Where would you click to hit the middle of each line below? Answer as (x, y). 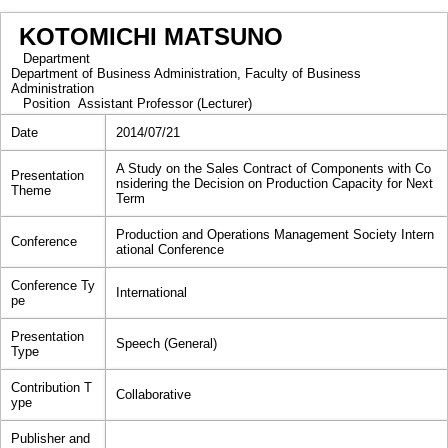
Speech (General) (166, 343)
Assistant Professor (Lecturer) (165, 103)
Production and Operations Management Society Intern (275, 234)
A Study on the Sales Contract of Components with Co (273, 168)
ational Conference (170, 249)
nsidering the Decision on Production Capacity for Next (274, 183)
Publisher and (50, 438)
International (151, 292)
